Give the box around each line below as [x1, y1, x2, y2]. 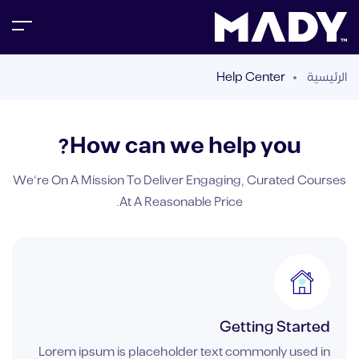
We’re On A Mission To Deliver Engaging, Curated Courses [13, 170, 346, 191]
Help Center [216, 67, 285, 87]
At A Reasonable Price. [119, 192, 243, 212]
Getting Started [220, 315, 330, 339]
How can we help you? [70, 128, 301, 164]
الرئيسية [307, 67, 347, 87]
